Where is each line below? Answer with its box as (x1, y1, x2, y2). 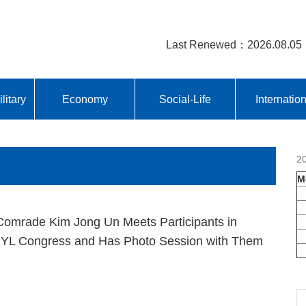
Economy (61, 93, 108, 105)
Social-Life (159, 93, 212, 105)
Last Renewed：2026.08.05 (166, 39, 302, 51)
